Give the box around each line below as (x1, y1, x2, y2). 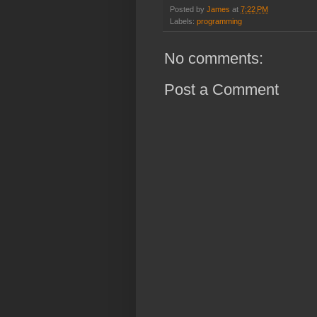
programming (197, 16, 242, 25)
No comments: (164, 49, 263, 67)
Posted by (170, 4, 207, 13)
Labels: (170, 16, 197, 25)
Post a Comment (164, 80, 279, 98)
